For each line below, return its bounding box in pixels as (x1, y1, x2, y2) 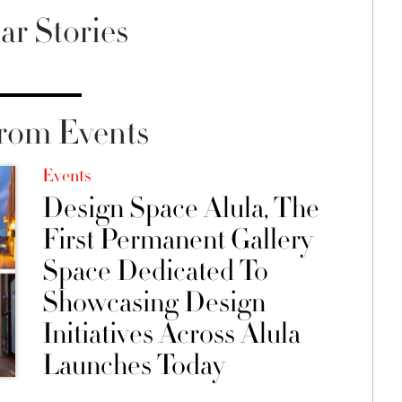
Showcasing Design (41, 284, 266, 322)
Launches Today (41, 346, 224, 385)
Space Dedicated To (41, 252, 268, 291)
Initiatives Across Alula (41, 315, 301, 354)
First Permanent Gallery (41, 221, 312, 259)
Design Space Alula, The (41, 189, 319, 228)
